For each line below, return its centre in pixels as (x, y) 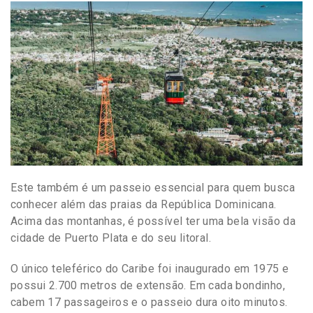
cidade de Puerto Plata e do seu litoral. (112, 238)
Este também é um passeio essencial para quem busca (153, 187)
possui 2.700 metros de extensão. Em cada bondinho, (148, 285)
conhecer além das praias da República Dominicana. (144, 204)
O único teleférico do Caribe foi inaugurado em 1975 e (150, 268)
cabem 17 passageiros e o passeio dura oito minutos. (149, 302)
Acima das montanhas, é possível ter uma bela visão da (153, 221)
